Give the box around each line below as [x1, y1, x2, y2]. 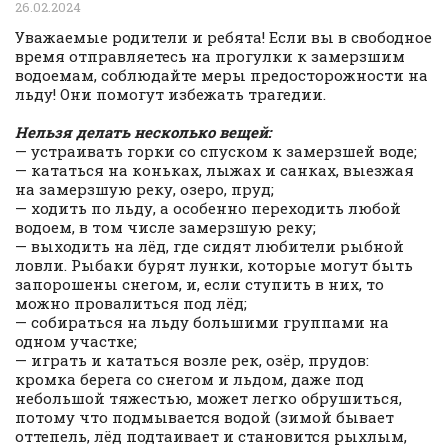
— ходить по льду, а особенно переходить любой [15, 197, 401, 218]
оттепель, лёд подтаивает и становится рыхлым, [15, 425, 407, 446]
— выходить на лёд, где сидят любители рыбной [15, 235, 404, 256]
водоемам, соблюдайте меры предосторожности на [15, 64, 428, 85]
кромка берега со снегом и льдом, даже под [15, 368, 364, 389]
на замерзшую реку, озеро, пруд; [15, 178, 274, 199]
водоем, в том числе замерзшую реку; [15, 216, 316, 237]
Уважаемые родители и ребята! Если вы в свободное [15, 26, 432, 47]
